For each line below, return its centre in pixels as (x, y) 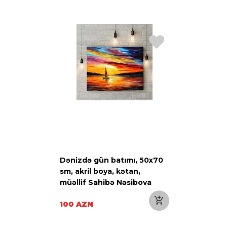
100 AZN (77, 204)
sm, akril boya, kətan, (100, 171)
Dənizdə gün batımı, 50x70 (111, 160)
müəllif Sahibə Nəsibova (106, 182)
